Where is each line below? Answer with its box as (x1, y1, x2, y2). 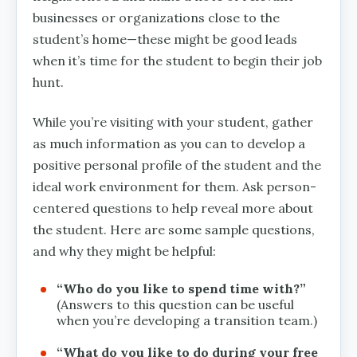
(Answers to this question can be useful (57, 296, 294, 312)
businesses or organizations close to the (33, 9, 280, 25)
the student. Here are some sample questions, (33, 221, 315, 237)
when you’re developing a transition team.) (57, 312, 317, 328)
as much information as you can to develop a (33, 135, 305, 151)
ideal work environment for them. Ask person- (33, 178, 316, 194)
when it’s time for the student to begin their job (33, 52, 322, 69)
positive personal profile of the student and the (33, 156, 321, 173)
